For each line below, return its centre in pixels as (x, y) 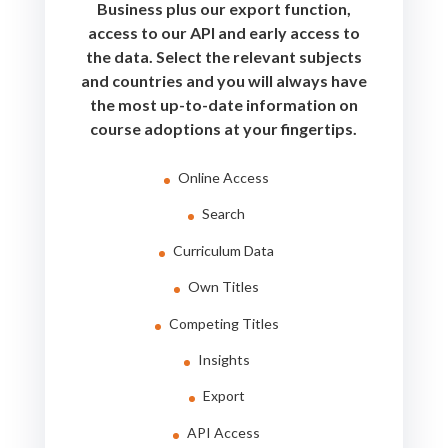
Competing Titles (223, 323)
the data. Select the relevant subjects (223, 57)
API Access (224, 432)
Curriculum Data (224, 250)
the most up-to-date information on (223, 105)
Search (224, 214)
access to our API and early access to (223, 33)
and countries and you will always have (223, 81)
